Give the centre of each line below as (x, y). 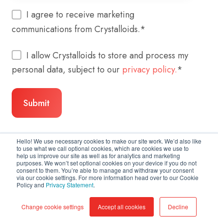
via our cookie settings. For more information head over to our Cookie (108, 177)
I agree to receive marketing (81, 14)
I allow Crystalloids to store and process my (108, 55)
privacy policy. (150, 70)
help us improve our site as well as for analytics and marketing (98, 155)
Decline (178, 207)
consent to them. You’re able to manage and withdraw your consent (105, 170)
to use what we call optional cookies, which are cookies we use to (103, 148)
